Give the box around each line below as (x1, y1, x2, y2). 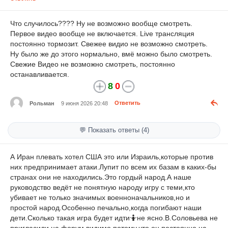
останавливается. (10, 70, 69, 79)
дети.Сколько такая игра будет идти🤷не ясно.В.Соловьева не (10, 214, 218, 222)
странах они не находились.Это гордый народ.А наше (10, 173, 191, 182)
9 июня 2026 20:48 (61, 100, 108, 106)
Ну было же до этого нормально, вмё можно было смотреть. (10, 50, 212, 59)
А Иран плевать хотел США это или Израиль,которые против (10, 153, 213, 161)
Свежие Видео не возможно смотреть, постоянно (10, 60, 175, 69)
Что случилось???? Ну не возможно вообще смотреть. (10, 19, 192, 28)
